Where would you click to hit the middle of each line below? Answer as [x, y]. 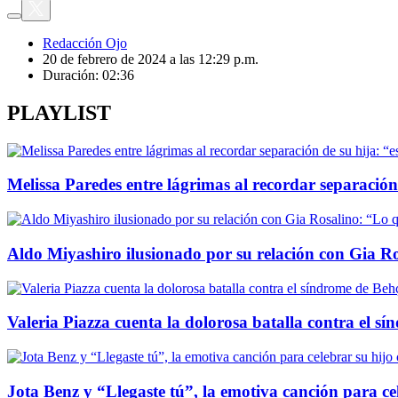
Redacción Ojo [85, 43]
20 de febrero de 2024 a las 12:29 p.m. [151, 59]
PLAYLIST [59, 112]
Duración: [72, 75]
